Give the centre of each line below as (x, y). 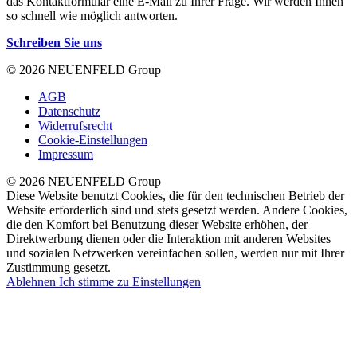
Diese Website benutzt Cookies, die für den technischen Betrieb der (175, 195)
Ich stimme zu (96, 281)
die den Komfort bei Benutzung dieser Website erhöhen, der (157, 224)
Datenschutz (69, 111)
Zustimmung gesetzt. (59, 267)
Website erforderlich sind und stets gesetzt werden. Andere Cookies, (177, 210)
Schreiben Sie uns (54, 42)
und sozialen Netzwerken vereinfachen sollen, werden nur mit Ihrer (175, 253)
